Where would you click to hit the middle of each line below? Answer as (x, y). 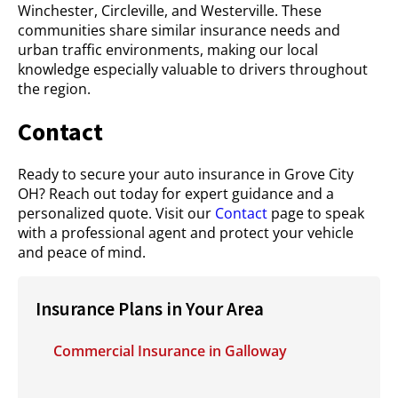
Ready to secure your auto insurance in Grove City (186, 174)
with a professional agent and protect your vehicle (186, 233)
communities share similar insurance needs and (179, 30)
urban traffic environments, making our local (168, 50)
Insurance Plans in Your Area (150, 309)
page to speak (316, 213)
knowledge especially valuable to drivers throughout (193, 69)
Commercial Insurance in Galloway (170, 351)
